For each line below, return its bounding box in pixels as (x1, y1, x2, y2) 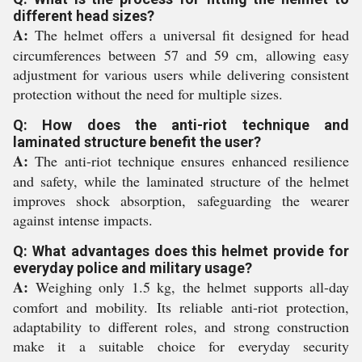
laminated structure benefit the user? (13, 133, 261, 150)
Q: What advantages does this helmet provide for (13, 242, 349, 259)
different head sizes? (13, 7, 154, 24)
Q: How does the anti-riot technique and (13, 116, 349, 133)
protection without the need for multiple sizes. (13, 84, 283, 103)
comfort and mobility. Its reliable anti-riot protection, (13, 297, 349, 317)
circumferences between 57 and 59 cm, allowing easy (13, 45, 349, 65)
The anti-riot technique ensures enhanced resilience (28, 151, 349, 170)
